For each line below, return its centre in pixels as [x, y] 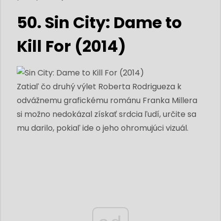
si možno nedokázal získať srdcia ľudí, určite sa [107, 114]
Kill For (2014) [71, 46]
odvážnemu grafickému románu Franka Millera [107, 100]
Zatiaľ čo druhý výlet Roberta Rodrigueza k [99, 86]
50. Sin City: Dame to [99, 22]
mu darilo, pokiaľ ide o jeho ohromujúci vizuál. [103, 128]
